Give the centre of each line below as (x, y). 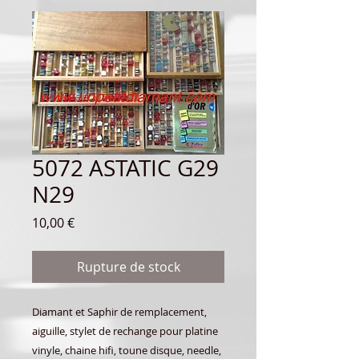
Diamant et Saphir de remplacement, (119, 311)
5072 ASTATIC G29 (125, 167)
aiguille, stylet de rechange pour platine (125, 331)
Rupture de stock (128, 266)
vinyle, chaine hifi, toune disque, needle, (127, 350)
